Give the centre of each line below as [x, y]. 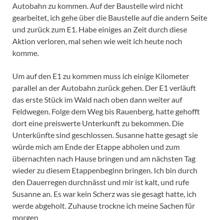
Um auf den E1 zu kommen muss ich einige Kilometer [101, 76]
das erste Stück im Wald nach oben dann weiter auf [97, 100]
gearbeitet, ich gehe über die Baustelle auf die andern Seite [110, 18]
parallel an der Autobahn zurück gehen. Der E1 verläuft [104, 88]
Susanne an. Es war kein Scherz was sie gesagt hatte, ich [104, 194]
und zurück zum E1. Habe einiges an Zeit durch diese [100, 29]
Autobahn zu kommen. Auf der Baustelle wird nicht [98, 6]
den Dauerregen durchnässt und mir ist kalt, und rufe [101, 182]
